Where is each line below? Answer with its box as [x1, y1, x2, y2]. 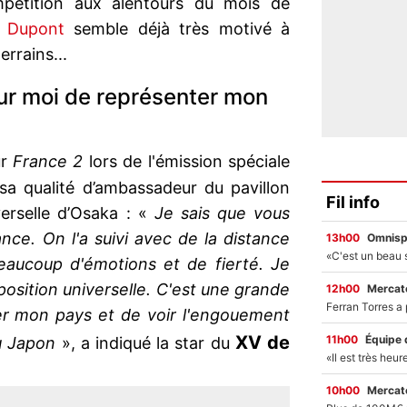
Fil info [326, 192, 380, 212]
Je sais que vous [154, 203, 291, 223]
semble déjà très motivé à [64, 19, 290, 39]
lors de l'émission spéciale [83, 152, 291, 172]
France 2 [13, 152, 84, 172]
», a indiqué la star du [61, 333, 235, 353]
